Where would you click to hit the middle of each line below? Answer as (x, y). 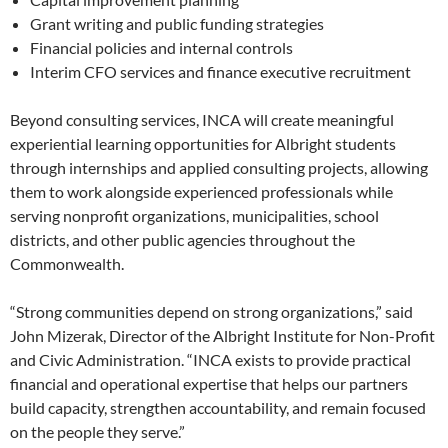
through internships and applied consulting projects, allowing (219, 168)
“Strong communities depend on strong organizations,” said (211, 312)
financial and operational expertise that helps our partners (209, 384)
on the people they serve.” (97, 432)
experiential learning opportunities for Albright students (203, 144)
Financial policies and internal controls (161, 48)
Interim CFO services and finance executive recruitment (220, 72)
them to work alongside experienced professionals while (201, 192)
